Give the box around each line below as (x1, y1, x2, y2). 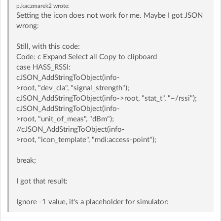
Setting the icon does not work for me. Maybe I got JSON (16, 11, 203, 19)
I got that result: (16, 177, 68, 185)
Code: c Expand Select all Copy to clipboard (16, 53, 157, 61)
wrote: (51, 2, 70, 9)
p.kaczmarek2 (16, 2, 52, 9)
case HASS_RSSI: (16, 63, 71, 71)
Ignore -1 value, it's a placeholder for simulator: (16, 198, 169, 206)
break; (16, 156, 36, 164)
